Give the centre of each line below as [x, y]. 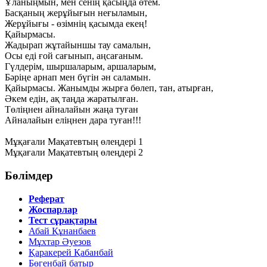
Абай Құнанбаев [62, 231]
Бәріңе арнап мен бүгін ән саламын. [78, 77]
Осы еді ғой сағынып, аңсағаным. [74, 56]
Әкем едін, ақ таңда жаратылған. [72, 99]
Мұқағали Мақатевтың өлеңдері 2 [74, 153]
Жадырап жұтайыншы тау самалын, [78, 45]
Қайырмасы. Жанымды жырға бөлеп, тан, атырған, [109, 88]
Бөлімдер [29, 176]
